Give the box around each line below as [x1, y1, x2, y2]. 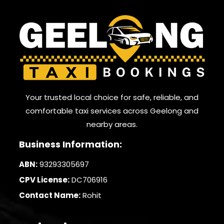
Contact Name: [19, 189, 81, 200]
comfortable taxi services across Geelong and [25, 105, 198, 116]
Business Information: [19, 137, 122, 150]
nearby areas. [86, 118, 137, 129]
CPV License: [19, 174, 70, 185]
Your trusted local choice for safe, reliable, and [25, 91, 198, 102]
